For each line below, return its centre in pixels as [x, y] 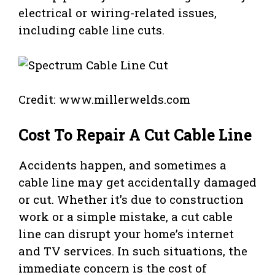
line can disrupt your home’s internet [126, 233]
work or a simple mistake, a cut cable [126, 216]
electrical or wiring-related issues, [118, 13]
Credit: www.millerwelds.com [104, 99]
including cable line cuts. [91, 30]
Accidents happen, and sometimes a [122, 165]
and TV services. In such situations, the [133, 250]
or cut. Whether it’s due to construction [131, 199]
